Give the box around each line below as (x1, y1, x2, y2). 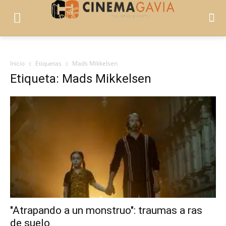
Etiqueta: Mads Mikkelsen (10, 71, 151, 86)
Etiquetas (35, 59, 62, 68)
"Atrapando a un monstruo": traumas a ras (10, 204, 202, 217)
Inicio (10, 59, 25, 68)
